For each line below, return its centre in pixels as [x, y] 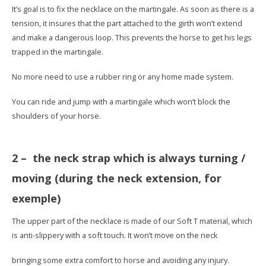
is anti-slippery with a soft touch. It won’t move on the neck [115, 235]
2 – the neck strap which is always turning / [129, 158]
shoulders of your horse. [56, 116]
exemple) [36, 198]
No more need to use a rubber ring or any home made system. [123, 76]
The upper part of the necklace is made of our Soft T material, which [132, 221]
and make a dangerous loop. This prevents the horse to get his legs [132, 37]
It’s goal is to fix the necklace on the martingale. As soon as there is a [133, 9]
